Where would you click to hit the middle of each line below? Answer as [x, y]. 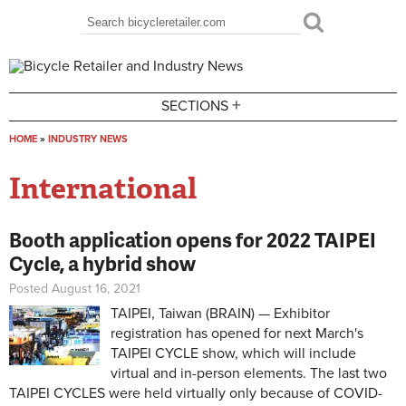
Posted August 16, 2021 [75, 289]
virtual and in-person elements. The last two [249, 374]
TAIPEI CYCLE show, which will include [233, 354]
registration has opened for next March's [237, 334]
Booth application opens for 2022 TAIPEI [193, 240]
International [103, 189]
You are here [65, 159]
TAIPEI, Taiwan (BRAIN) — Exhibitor [220, 314]
